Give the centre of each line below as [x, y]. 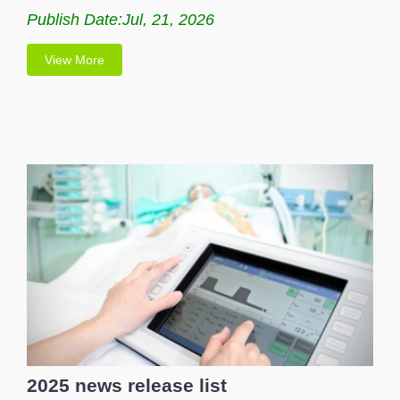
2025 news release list [127, 385]
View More [75, 59]
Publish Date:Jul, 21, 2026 [121, 19]
